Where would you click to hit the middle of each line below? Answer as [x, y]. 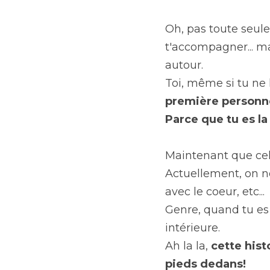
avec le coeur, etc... [215, 192]
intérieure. [193, 228]
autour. [184, 65]
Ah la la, [188, 246]
